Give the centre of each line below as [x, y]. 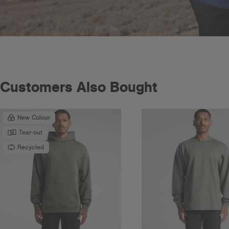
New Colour [34, 118]
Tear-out [31, 132]
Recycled [31, 147]
